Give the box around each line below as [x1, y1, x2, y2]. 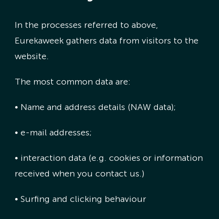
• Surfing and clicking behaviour [14, 193, 146, 204]
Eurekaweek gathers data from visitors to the [14, 35, 198, 46]
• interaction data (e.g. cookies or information [14, 152, 203, 163]
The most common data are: [14, 76, 131, 87]
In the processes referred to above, [14, 19, 158, 30]
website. [14, 50, 49, 62]
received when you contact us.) [14, 168, 144, 179]
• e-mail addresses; [14, 127, 92, 138]
